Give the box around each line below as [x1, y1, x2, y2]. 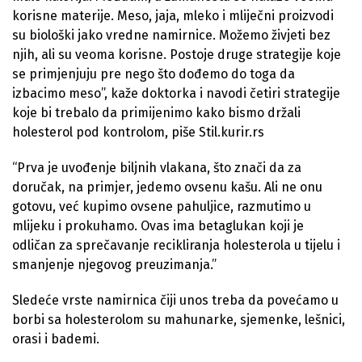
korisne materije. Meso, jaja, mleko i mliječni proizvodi [12, 7, 334, 23]
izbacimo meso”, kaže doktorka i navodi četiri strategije [12, 85, 340, 101]
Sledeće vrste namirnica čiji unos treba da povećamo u [12, 292, 339, 308]
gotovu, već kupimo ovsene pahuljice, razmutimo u [12, 198, 311, 214]
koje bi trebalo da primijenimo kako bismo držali [12, 104, 301, 120]
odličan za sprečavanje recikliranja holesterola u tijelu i [12, 237, 340, 253]
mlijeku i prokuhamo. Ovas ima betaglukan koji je [12, 217, 304, 234]
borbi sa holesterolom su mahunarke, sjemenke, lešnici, [12, 311, 345, 327]
